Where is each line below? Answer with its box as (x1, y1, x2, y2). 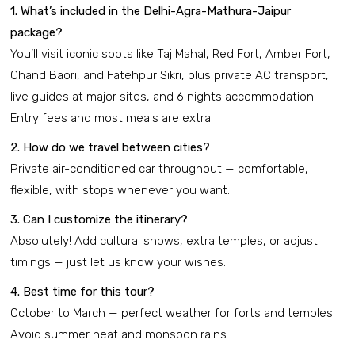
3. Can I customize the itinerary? (10, 212, 188, 227)
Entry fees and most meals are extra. (10, 111, 213, 126)
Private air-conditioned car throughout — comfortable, (10, 162, 308, 177)
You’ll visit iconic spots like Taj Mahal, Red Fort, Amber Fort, (10, 47, 330, 62)
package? (10, 25, 63, 40)
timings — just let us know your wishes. (10, 255, 226, 270)
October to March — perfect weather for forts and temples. (10, 306, 335, 321)
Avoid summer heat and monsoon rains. (10, 327, 229, 342)
